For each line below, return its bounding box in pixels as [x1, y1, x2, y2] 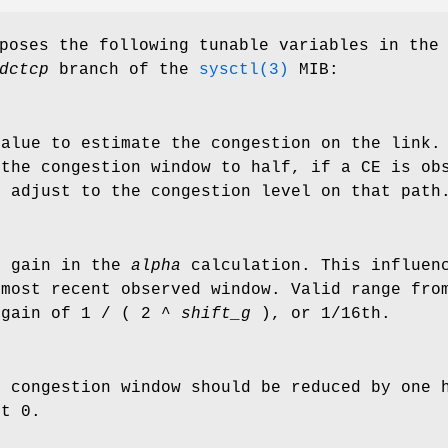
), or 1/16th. [251, 304, 391, 323]
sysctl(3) [199, 60, 289, 79]
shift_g [181, 304, 251, 323]
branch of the [49, 60, 199, 79]
